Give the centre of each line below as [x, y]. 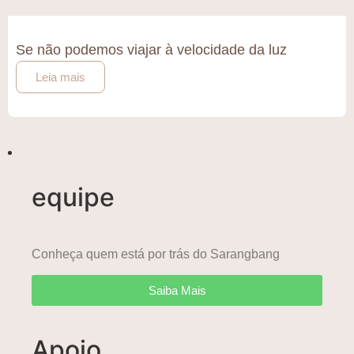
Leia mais [60, 77]
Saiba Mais [177, 291]
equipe [73, 197]
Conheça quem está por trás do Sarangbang [156, 254]
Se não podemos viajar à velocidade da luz [151, 50]
